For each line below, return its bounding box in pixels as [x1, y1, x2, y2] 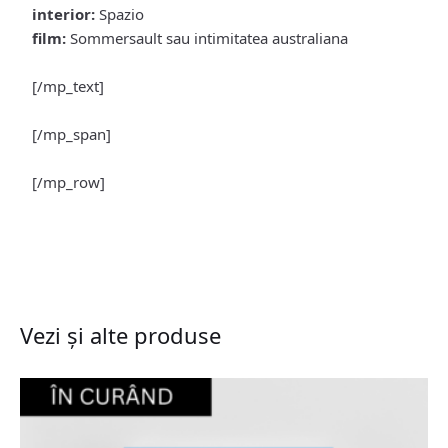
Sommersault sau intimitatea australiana [66, 27, 348, 48]
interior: [32, 3, 95, 24]
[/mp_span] [32, 123, 111, 144]
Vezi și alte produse [20, 319, 221, 350]
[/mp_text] [32, 75, 104, 96]
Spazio [95, 3, 144, 24]
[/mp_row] [32, 171, 105, 192]
